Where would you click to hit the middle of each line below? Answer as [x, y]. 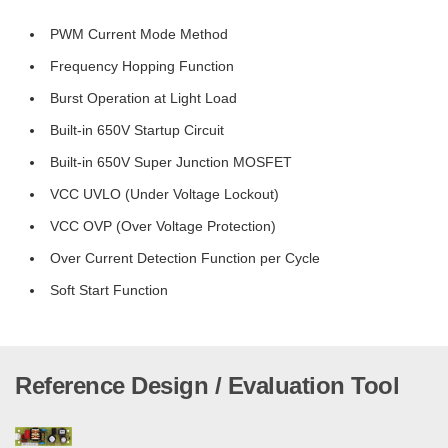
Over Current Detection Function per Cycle [185, 258]
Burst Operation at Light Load [143, 98]
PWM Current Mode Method [139, 34]
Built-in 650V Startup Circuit [137, 130]
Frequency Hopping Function [142, 66]
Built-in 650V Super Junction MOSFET [171, 162]
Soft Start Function [109, 290]
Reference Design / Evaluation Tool [207, 385]
